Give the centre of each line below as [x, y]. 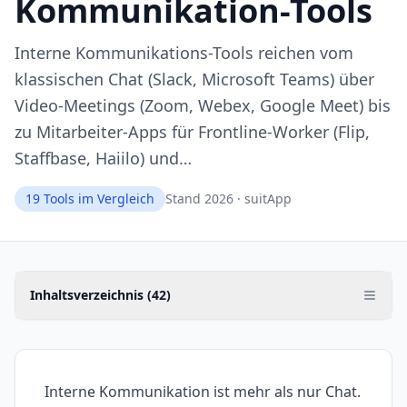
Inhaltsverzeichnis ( [91, 295]
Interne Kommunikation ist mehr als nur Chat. [203, 392]
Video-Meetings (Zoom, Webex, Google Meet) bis [203, 106]
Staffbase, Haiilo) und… [103, 159]
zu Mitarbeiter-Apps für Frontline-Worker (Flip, [192, 132]
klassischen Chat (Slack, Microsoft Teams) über [194, 79]
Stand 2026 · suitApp [228, 199]
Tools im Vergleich [97, 199]
